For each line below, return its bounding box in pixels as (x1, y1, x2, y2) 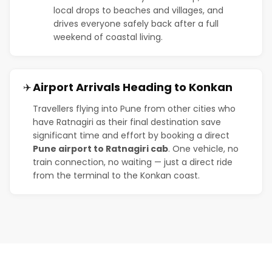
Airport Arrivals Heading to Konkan (33, 79, 233, 95)
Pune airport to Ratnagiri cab (33, 142, 168, 155)
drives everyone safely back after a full (53, 17, 219, 30)
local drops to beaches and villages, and (53, 4, 223, 16)
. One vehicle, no (168, 142, 239, 155)
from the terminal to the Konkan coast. (33, 169, 200, 182)
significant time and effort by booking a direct (33, 129, 229, 141)
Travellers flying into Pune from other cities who (33, 102, 236, 115)
